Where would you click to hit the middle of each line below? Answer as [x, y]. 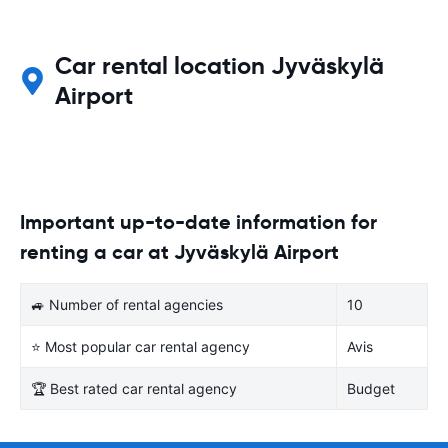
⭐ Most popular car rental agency [140, 346]
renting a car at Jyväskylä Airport [179, 251]
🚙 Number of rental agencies [127, 304]
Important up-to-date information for [198, 221]
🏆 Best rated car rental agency [134, 388]
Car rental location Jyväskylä [220, 65]
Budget [371, 388]
